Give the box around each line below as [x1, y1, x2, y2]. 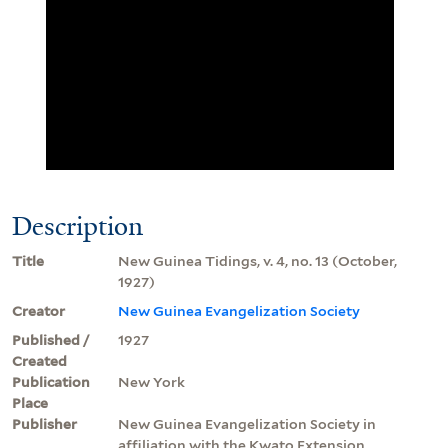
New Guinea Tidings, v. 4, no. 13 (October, [118, 252, 397, 269]
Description [12, 208, 143, 243]
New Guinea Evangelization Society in [118, 415, 376, 432]
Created [12, 352, 67, 369]
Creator [12, 302, 65, 319]
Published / [12, 331, 90, 348]
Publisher [12, 415, 77, 432]
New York [118, 373, 185, 390]
